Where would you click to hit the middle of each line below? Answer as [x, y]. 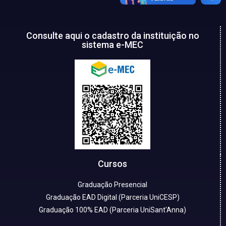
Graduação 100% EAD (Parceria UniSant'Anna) [112, 210]
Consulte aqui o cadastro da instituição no [112, 35]
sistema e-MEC [112, 44]
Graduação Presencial [112, 184]
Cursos [112, 163]
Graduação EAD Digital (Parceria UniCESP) [112, 197]
